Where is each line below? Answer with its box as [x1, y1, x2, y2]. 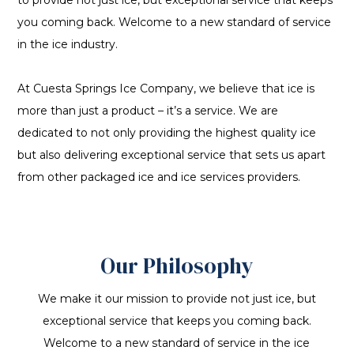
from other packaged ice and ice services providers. [17, 170, 301, 185]
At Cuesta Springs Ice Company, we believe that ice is [17, 81, 315, 96]
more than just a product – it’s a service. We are [17, 104, 279, 119]
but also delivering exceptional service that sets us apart [17, 148, 326, 163]
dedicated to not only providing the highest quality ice [17, 126, 317, 141]
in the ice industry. [17, 37, 119, 52]
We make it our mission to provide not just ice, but [37, 292, 316, 307]
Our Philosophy [100, 250, 254, 281]
